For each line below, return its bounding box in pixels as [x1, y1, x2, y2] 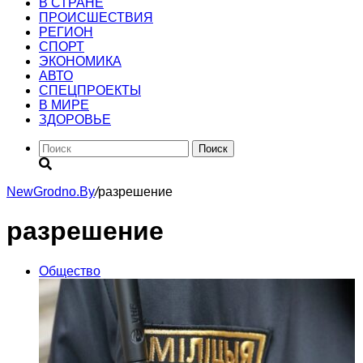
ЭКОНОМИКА [39, 54, 122, 68]
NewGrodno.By [6, 185, 95, 199]
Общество [39, 263, 100, 278]
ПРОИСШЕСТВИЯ [39, 11, 153, 24]
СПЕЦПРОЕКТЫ [39, 83, 141, 97]
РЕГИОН [39, 25, 93, 39]
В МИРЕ [39, 98, 89, 112]
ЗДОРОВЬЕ [39, 113, 111, 126]
